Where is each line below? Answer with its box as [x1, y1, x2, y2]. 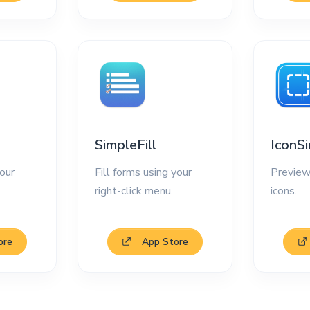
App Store [141, 235, 188, 248]
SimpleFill [95, 136, 157, 154]
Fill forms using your [95, 164, 192, 180]
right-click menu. [95, 183, 174, 199]
